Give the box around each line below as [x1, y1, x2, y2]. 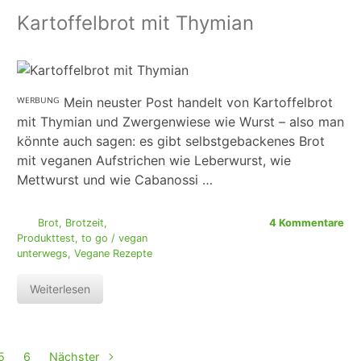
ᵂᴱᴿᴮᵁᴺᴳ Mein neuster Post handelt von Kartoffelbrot [17, 94, 333, 111]
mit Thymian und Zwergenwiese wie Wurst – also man [17, 114, 344, 131]
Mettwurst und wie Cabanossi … [17, 172, 213, 189]
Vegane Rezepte [74, 247, 152, 260]
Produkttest [17, 232, 75, 245]
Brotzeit [64, 217, 104, 230]
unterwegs [17, 247, 68, 260]
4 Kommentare [269, 217, 344, 230]
